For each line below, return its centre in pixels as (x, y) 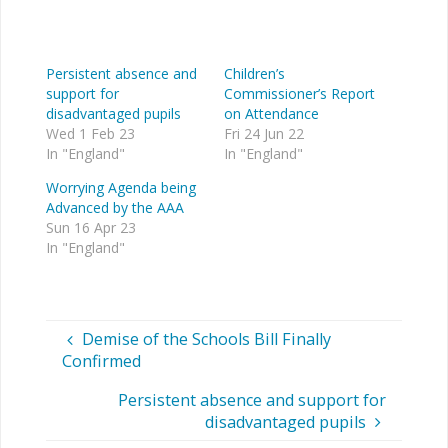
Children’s (254, 73)
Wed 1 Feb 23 (90, 133)
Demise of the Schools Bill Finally (206, 339)
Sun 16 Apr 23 (90, 227)
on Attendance (271, 113)
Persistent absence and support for (252, 399)
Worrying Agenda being (120, 187)
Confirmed (101, 361)
